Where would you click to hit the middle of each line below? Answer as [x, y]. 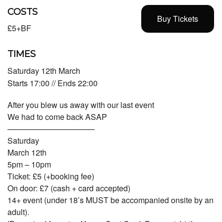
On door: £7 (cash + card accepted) [69, 188]
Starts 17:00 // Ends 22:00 [53, 83]
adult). [18, 212]
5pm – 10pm [29, 164]
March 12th [27, 152]
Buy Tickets [178, 19]
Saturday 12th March [44, 70]
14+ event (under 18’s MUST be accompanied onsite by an [111, 200]
